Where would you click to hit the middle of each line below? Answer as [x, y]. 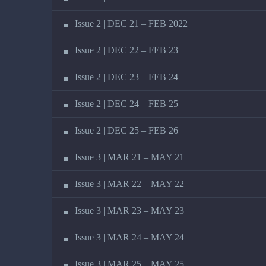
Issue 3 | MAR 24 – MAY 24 [129, 237]
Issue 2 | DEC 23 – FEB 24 [126, 77]
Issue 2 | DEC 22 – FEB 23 [126, 50]
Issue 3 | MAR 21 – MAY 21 [129, 157]
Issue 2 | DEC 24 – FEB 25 [126, 104]
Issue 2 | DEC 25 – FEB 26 [126, 131]
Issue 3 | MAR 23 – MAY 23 [129, 211]
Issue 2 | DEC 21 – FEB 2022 [131, 24]
